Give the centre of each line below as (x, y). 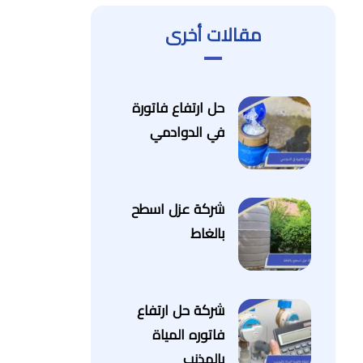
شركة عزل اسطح (178, 210)
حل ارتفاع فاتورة (179, 109)
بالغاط (208, 234)
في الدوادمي (188, 133)
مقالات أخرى (213, 36)
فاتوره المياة (189, 335)
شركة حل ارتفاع (181, 311)
